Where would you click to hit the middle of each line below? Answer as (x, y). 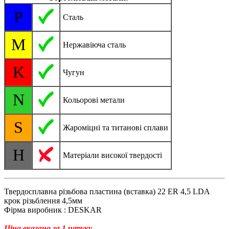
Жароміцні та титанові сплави (116, 128)
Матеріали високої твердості (112, 155)
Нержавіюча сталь (94, 45)
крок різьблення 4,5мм (43, 201)
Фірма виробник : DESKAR (53, 210)
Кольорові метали (94, 100)
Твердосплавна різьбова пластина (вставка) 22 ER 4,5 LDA (107, 192)
